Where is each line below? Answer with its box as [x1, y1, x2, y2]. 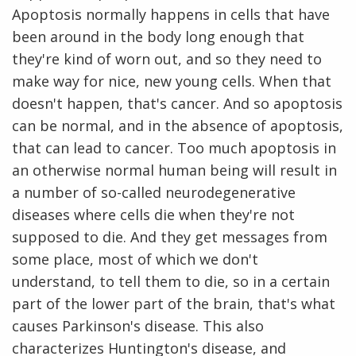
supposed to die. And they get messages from [12, 227, 327, 247]
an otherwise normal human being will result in [12, 161, 337, 180]
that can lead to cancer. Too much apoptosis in [12, 138, 336, 158]
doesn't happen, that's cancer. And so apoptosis [12, 94, 342, 114]
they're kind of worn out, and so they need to [12, 49, 322, 69]
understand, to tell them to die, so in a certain [12, 272, 330, 292]
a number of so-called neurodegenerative [12, 183, 296, 203]
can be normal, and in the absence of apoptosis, [12, 116, 343, 136]
